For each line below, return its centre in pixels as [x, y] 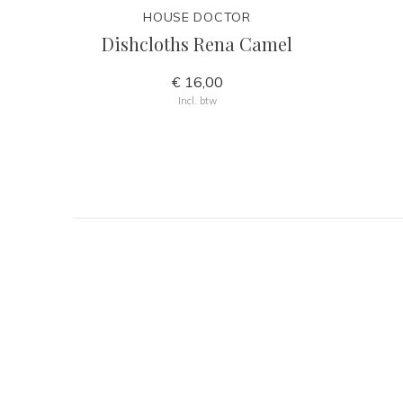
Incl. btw [197, 101]
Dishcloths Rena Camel [197, 44]
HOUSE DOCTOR [197, 17]
